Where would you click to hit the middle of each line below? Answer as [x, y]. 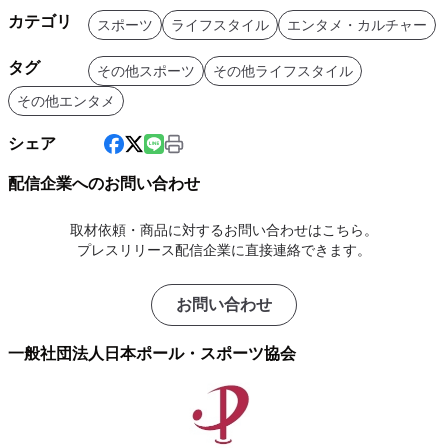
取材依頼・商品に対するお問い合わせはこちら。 [224, 230]
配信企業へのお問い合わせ [104, 183]
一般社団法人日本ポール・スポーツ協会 [152, 353]
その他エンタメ [66, 101]
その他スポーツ [146, 71]
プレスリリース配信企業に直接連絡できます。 [224, 250]
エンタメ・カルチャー [357, 25]
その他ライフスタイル [283, 71]
